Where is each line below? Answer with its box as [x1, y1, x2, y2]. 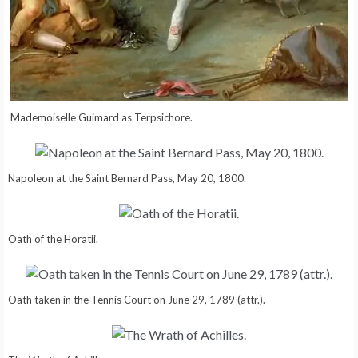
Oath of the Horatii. [8, 232, 98, 245]
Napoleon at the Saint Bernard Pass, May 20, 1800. [8, 171, 246, 185]
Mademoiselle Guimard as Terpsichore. [10, 110, 193, 124]
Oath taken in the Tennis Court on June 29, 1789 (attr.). [8, 292, 265, 306]
